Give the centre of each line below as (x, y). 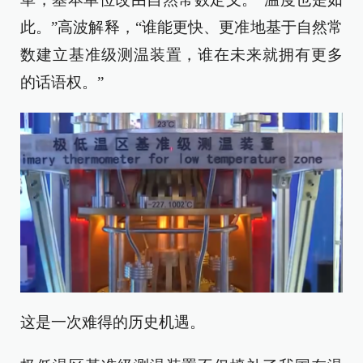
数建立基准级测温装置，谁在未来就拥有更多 (181, 55)
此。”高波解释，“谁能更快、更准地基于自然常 (181, 28)
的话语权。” (62, 83)
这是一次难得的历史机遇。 (113, 322)
